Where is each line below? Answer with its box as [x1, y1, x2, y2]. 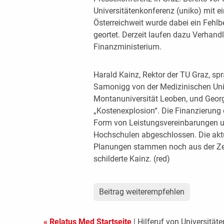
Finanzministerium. [93, 42, 161, 52]
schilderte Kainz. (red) [93, 154, 170, 164]
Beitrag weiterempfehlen [98, 187, 184, 197]
